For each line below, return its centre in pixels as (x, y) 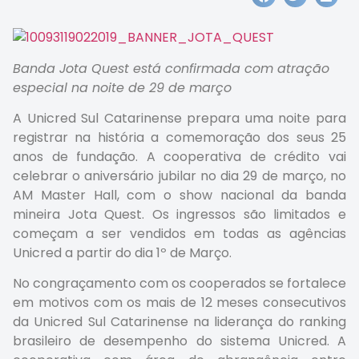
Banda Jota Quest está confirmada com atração (171, 68)
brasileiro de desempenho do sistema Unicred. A (179, 341)
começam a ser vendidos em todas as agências (179, 234)
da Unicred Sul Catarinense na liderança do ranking (179, 322)
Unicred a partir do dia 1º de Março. (122, 253)
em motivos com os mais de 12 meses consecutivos (179, 303)
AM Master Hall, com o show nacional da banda (179, 196)
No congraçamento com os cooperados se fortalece (179, 284)
